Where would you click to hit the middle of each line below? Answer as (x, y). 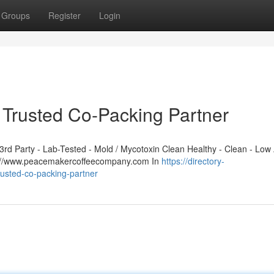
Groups (16, 15)
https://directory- (193, 161)
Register (65, 15)
